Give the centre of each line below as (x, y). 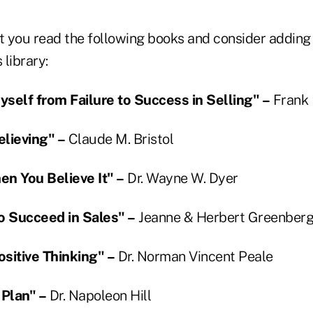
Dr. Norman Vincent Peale (194, 257)
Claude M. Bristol (119, 139)
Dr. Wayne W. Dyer (181, 179)
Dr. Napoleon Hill (99, 296)
